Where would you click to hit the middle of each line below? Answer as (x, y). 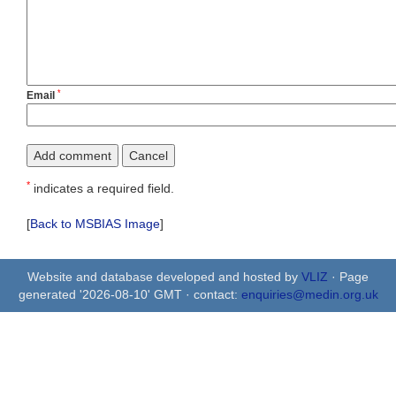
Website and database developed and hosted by (164, 277)
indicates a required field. (102, 188)
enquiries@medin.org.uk (309, 294)
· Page (348, 277)
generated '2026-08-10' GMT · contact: (129, 294)
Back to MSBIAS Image (95, 224)
